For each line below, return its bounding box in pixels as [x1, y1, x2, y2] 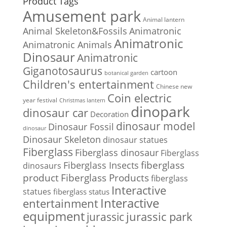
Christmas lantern [59, 96, 105, 104]
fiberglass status [53, 186, 109, 197]
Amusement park [22, 6, 141, 27]
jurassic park [126, 209, 193, 224]
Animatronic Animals [22, 39, 112, 51]
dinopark [130, 102, 190, 122]
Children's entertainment [22, 77, 154, 92]
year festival [22, 96, 57, 104]
